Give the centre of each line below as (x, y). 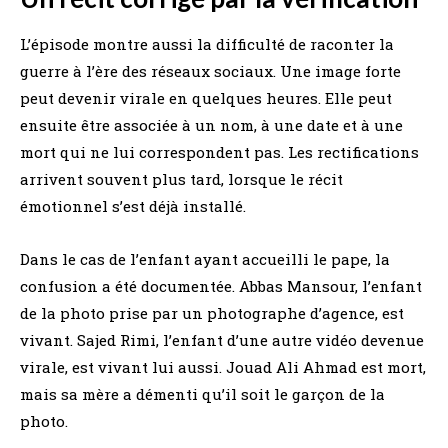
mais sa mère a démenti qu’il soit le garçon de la (202, 394)
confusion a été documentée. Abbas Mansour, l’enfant (221, 286)
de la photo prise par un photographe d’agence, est (212, 313)
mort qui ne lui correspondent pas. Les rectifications (219, 152)
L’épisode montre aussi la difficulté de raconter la (207, 44)
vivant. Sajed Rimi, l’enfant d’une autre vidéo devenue (222, 340)
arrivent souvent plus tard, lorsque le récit (181, 179)
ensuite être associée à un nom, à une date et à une (211, 125)
